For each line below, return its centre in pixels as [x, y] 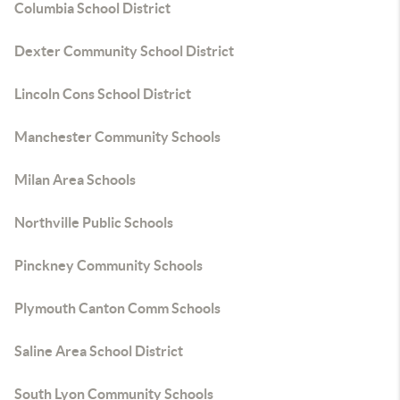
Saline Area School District [99, 351]
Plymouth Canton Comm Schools [117, 308]
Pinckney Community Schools [108, 265]
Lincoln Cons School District [103, 94]
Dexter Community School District [124, 51]
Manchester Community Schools [117, 137]
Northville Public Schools [94, 222]
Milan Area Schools [75, 179]
